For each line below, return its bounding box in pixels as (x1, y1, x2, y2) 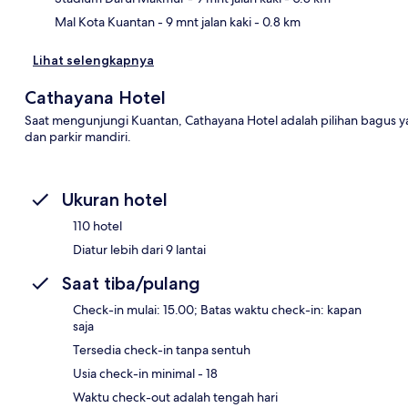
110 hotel (73, 217, 122, 234)
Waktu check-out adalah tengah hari (73, 388, 278, 405)
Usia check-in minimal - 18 (73, 364, 218, 382)
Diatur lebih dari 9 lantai (73, 240, 206, 258)
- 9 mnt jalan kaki (155, 13, 251, 30)
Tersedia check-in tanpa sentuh (73, 341, 250, 358)
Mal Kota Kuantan (55, 13, 155, 30)
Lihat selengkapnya (33, 51, 154, 68)
